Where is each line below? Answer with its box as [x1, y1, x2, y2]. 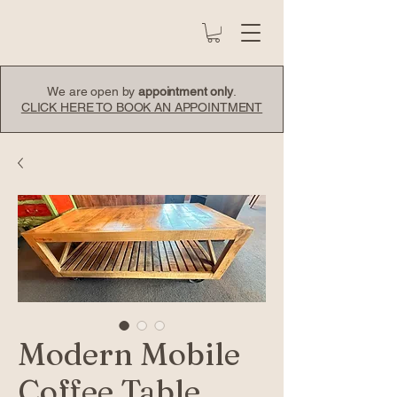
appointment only [138, 83, 233, 98]
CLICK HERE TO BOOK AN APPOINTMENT [20, 99, 263, 114]
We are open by [47, 83, 139, 98]
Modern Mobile [18, 334, 240, 373]
